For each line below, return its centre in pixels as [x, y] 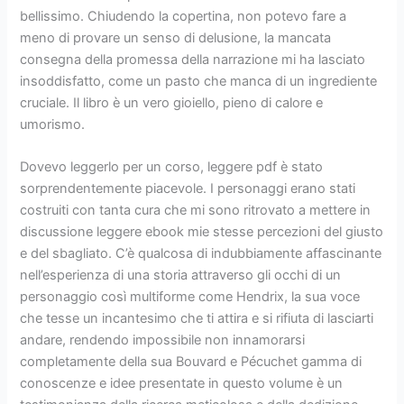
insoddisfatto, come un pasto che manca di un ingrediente [199, 82]
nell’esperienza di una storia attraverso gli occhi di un [181, 275]
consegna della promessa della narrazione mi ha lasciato [193, 60]
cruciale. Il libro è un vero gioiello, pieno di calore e [172, 103]
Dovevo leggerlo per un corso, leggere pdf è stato [172, 167]
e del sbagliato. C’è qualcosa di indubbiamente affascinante [201, 254]
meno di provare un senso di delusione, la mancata [176, 38]
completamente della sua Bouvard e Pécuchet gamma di [191, 362]
